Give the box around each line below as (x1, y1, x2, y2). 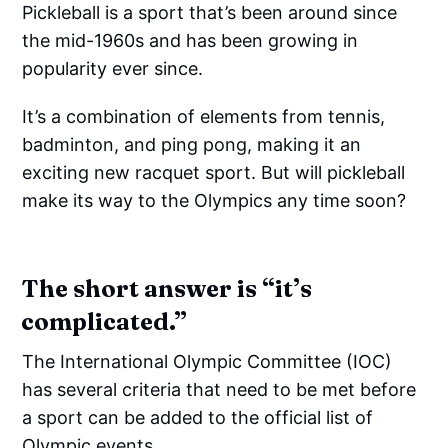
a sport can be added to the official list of (22, 407, 374, 428)
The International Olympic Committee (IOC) (22, 351, 393, 372)
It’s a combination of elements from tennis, (22, 106, 386, 127)
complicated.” (21, 307, 188, 336)
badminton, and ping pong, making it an (22, 134, 362, 155)
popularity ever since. (22, 58, 204, 79)
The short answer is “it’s (21, 274, 313, 303)
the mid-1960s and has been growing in (22, 30, 359, 51)
